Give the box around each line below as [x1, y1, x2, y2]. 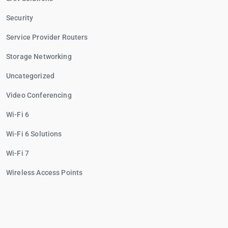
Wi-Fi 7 [6, 149, 30, 157]
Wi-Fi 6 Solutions [6, 130, 62, 138]
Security [6, 14, 34, 22]
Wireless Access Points [6, 168, 83, 177]
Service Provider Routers [6, 33, 88, 41]
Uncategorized [6, 72, 54, 80]
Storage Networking [6, 52, 72, 61]
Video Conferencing [6, 91, 72, 99]
